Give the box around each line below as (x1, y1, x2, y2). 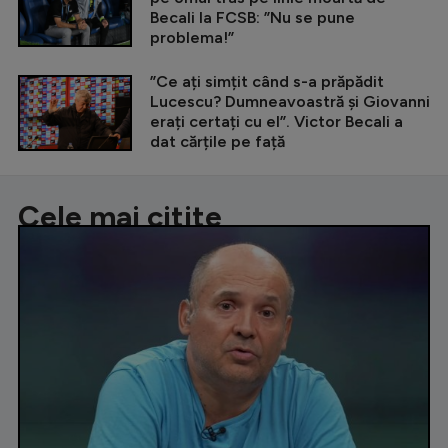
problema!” (150, 28, 234, 48)
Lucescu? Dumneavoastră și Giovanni (150, 92, 430, 112)
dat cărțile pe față (150, 132, 285, 152)
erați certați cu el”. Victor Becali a (150, 112, 403, 132)
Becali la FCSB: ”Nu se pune (150, 8, 355, 28)
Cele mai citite (18, 198, 222, 236)
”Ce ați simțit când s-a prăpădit (150, 72, 384, 92)
